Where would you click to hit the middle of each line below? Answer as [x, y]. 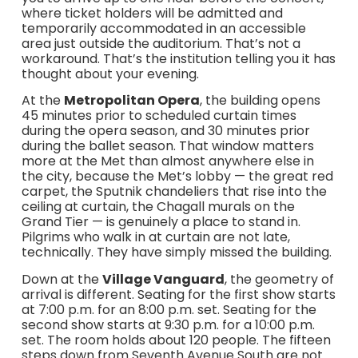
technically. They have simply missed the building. [176, 253]
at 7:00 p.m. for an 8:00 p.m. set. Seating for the [169, 309]
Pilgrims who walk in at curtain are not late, [155, 237]
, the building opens [260, 101]
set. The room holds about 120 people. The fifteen [176, 340]
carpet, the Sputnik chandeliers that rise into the [174, 192]
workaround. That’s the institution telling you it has [178, 58]
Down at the [62, 279]
